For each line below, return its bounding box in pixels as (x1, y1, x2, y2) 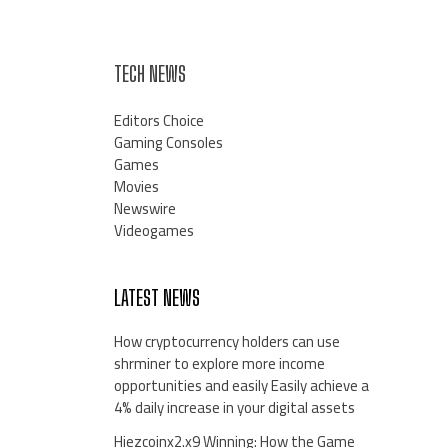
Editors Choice (113, 106, 204, 136)
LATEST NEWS (113, 285, 200, 311)
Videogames (113, 216, 194, 246)
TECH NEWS (113, 61, 186, 87)
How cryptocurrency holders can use (113, 327, 340, 357)
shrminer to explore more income (113, 349, 325, 379)
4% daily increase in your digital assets (113, 393, 355, 423)
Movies (113, 172, 159, 202)
